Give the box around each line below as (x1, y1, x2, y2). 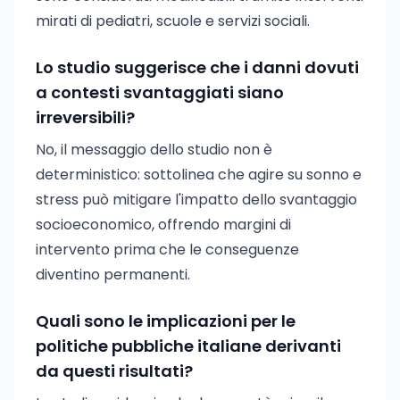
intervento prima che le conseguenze (36, 239, 299, 260)
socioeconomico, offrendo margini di (36, 214, 291, 235)
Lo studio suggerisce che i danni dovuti (36, 56, 359, 79)
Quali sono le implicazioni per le (36, 310, 296, 332)
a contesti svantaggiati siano (36, 81, 284, 104)
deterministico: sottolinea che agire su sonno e (36, 164, 362, 185)
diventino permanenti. (36, 264, 190, 285)
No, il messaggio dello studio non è (36, 139, 272, 160)
